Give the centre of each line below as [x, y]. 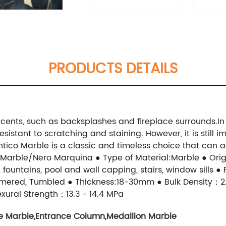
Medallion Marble [142, 217]
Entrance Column [70, 217]
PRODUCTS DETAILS [113, 69]
